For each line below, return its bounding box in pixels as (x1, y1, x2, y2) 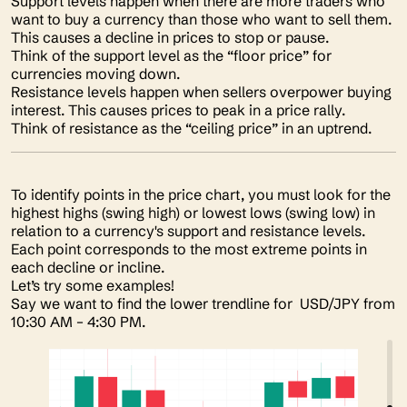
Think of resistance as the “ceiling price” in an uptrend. (11, 119, 379, 137)
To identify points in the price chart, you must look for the (11, 185, 391, 203)
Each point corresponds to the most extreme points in (11, 240, 367, 258)
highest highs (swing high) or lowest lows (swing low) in (11, 203, 375, 222)
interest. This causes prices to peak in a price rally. (11, 101, 352, 119)
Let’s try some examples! (11, 276, 182, 294)
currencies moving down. (11, 65, 187, 83)
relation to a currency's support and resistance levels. (11, 222, 365, 240)
